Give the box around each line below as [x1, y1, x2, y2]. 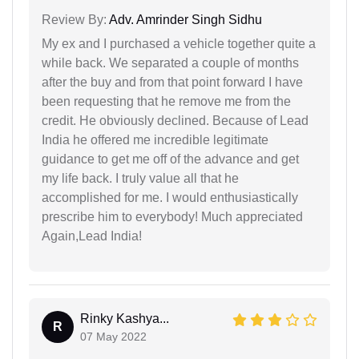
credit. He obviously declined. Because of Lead [42, 113, 309, 127]
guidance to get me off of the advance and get [42, 151, 299, 166]
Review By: [42, 12, 107, 26]
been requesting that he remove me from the [42, 94, 291, 108]
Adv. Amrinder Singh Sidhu [107, 12, 262, 26]
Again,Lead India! [42, 228, 142, 243]
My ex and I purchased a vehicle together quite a [42, 36, 316, 50]
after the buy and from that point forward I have [42, 75, 303, 89]
